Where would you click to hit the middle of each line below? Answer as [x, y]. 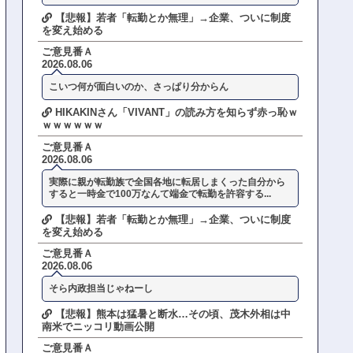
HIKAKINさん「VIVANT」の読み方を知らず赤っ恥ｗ [175, 113]
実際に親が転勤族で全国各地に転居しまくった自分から [167, 182]
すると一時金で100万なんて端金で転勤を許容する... [160, 193]
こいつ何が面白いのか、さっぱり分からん [139, 87]
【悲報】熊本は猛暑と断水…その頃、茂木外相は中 [172, 314]
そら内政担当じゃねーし [101, 288]
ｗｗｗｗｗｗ [73, 125]
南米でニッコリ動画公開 [98, 326]
